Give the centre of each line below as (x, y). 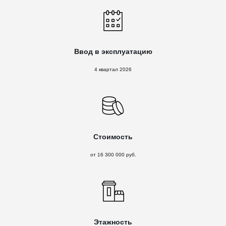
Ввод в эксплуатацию (113, 51)
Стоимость (113, 137)
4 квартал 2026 (113, 69)
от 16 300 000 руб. (113, 155)
